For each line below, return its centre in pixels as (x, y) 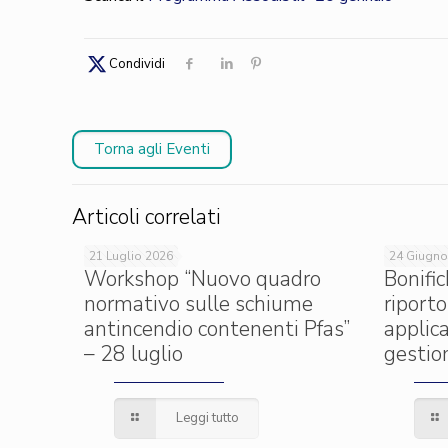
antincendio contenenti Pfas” (217, 329)
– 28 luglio (133, 354)
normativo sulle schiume (198, 304)
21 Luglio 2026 (131, 256)
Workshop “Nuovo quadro (202, 279)
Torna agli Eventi (152, 149)
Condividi (137, 64)
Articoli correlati (146, 217)
